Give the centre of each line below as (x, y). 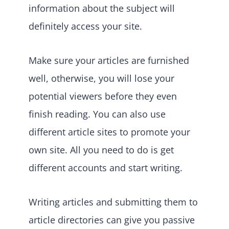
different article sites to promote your (109, 132)
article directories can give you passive (112, 220)
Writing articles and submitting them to (113, 202)
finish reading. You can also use (97, 114)
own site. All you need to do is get (101, 150)
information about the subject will (102, 8)
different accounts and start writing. (106, 167)
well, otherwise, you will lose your (101, 78)
